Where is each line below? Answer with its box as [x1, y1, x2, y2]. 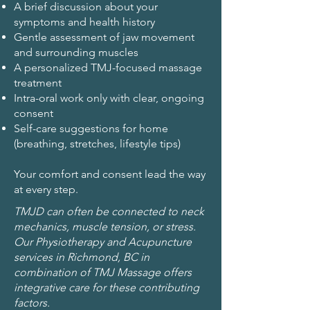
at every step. [14, 183, 78, 196]
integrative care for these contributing [14, 281, 199, 294]
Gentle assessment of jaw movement [14, 30, 194, 44]
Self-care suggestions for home [14, 122, 168, 135]
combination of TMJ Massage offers [14, 266, 192, 279]
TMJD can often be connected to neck [14, 205, 204, 218]
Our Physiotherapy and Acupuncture [14, 235, 192, 248]
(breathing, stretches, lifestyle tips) [14, 137, 181, 150]
